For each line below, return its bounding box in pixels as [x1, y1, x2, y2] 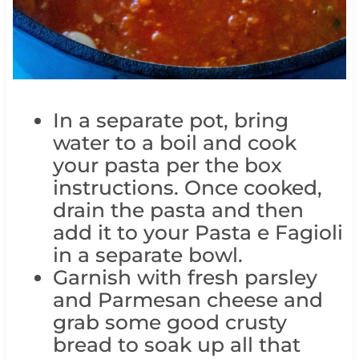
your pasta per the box [52, 153, 282, 178]
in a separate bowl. [52, 243, 243, 268]
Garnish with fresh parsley [52, 265, 317, 290]
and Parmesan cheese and [52, 288, 323, 313]
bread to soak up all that [52, 333, 301, 357]
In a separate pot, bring [52, 108, 288, 133]
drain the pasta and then [52, 198, 304, 223]
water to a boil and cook [52, 131, 296, 155]
